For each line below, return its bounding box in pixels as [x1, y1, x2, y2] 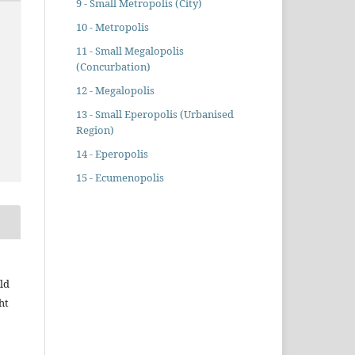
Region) [75, 123, 114, 138]
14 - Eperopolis [75, 147, 148, 162]
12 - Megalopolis [75, 83, 155, 98]
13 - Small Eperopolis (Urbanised [75, 107, 234, 122]
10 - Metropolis [75, 20, 149, 35]
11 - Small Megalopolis [75, 44, 184, 59]
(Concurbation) [75, 59, 151, 74]
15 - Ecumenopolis [75, 170, 164, 185]
